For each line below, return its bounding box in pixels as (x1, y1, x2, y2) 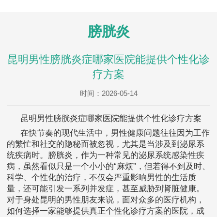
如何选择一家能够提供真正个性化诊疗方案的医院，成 (7, 206, 204, 216)
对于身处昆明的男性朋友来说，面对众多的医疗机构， (7, 195, 204, 205)
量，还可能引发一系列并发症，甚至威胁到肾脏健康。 (7, 184, 204, 194)
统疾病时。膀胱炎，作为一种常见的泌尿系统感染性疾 (7, 151, 204, 160)
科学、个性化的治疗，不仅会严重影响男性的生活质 (7, 173, 196, 183)
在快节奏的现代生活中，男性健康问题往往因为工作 (20, 128, 210, 138)
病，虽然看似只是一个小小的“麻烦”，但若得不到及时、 (7, 162, 210, 171)
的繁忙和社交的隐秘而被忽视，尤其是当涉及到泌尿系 (7, 139, 204, 149)
